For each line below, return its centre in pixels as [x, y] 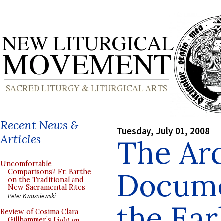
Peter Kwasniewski [32, 196]
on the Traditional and [46, 180]
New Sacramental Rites [47, 187]
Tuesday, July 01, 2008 [163, 130]
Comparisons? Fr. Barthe [50, 172]
